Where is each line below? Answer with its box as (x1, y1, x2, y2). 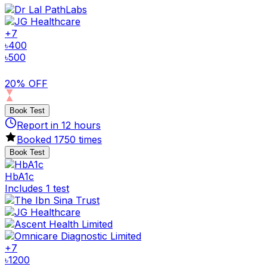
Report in (17, 119, 61, 131)
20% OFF (5, 77, 48, 89)
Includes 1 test (5, 182, 69, 194)
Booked (17, 133, 54, 145)
